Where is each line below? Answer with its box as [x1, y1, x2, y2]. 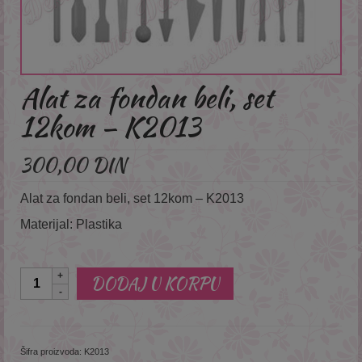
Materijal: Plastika [20, 217, 122, 231]
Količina [20, 268, 70, 283]
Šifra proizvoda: [20, 346, 84, 356]
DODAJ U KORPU [91, 271, 219, 295]
